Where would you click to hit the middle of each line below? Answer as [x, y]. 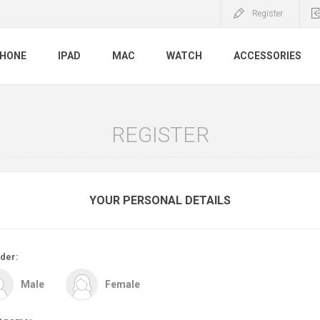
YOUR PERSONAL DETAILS [160, 200]
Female [122, 284]
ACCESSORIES [267, 56]
